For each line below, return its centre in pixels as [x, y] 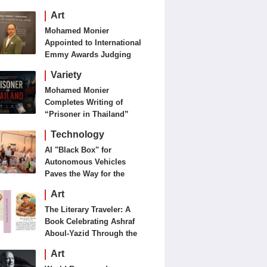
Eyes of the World [78, 245]
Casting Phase [72, 138]
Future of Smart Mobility [90, 186]
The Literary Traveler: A [88, 209]
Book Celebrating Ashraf [90, 221]
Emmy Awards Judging [88, 55]
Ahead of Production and [91, 126]
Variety [66, 75]
